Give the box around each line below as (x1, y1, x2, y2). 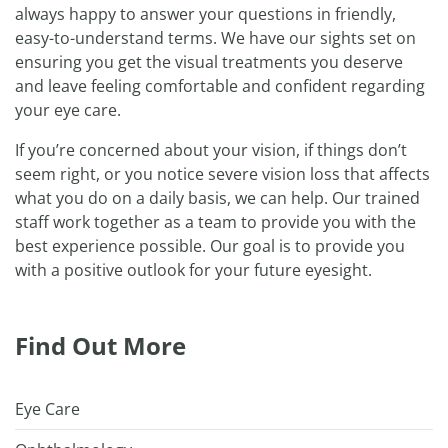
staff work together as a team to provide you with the (15, 211, 416, 234)
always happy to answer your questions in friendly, (15, 3, 396, 26)
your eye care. (15, 99, 121, 122)
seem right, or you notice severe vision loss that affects (15, 163, 430, 186)
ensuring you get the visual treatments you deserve (15, 51, 403, 74)
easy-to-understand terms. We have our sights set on (15, 27, 416, 50)
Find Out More (15, 329, 186, 363)
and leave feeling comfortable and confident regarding (15, 75, 425, 98)
